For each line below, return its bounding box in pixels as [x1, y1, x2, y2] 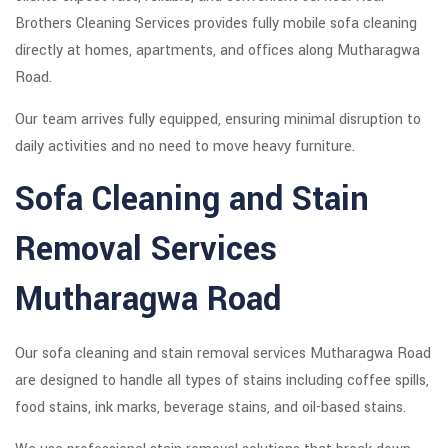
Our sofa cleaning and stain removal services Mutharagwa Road [15, 343, 431, 365]
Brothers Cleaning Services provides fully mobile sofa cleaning [15, 13, 417, 35]
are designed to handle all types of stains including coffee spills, [15, 370, 429, 392]
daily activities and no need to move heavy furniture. [15, 136, 355, 158]
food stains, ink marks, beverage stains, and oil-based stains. [15, 397, 406, 419]
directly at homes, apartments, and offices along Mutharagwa [15, 40, 420, 62]
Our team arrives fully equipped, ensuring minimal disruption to [15, 109, 421, 131]
